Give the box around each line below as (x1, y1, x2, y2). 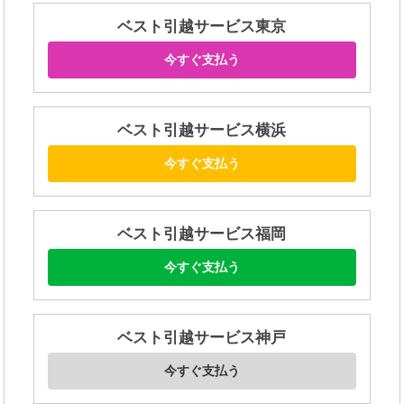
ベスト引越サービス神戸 (117, 329, 287, 347)
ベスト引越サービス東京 (117, 18, 287, 36)
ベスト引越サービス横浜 (117, 122, 287, 140)
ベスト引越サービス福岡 (117, 225, 287, 243)
